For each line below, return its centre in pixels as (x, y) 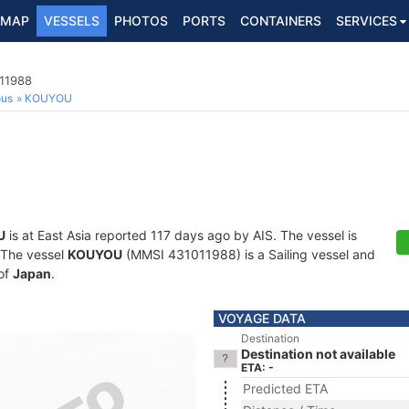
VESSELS (72, 21)
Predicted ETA (285, 388)
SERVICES (367, 21)
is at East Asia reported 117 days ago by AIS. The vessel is (181, 235)
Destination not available (318, 354)
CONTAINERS (281, 21)
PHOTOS (141, 21)
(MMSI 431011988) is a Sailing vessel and (249, 254)
